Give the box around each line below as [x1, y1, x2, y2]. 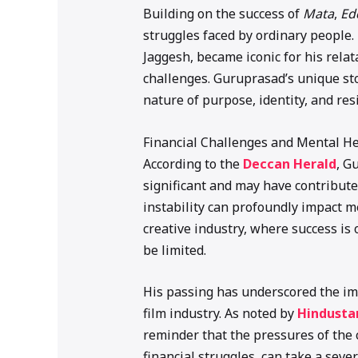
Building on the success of [142, 5, 303, 23]
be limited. [142, 241, 206, 259]
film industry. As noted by [142, 304, 297, 323]
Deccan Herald [242, 154, 336, 173]
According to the [142, 154, 243, 173]
